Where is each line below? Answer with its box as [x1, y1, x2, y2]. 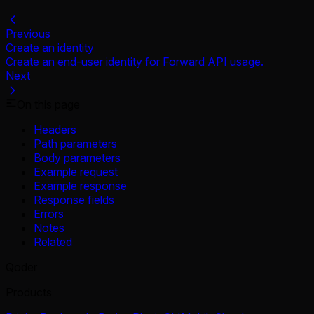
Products [6, 285, 52, 300]
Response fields [34, 193, 114, 207]
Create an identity [6, 40, 94, 55]
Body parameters [34, 151, 121, 165]
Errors [34, 207, 64, 221]
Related [34, 235, 72, 250]
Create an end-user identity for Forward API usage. [6, 54, 264, 69]
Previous [6, 26, 50, 41]
